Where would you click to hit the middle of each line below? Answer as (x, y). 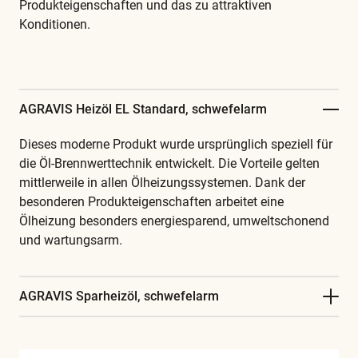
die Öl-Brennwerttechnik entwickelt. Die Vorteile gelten (169, 164)
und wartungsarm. (71, 241)
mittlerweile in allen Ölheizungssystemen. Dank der (162, 183)
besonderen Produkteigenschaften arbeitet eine (151, 202)
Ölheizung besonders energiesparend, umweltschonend (174, 221)
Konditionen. (55, 25)
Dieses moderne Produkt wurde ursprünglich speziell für (176, 145)
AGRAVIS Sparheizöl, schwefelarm (119, 296)
